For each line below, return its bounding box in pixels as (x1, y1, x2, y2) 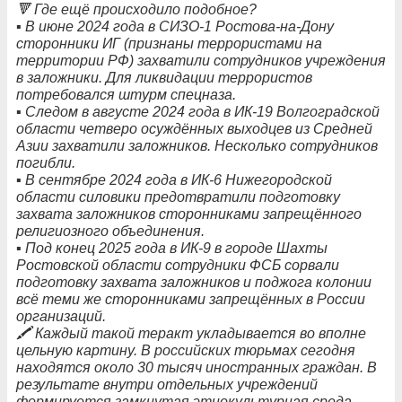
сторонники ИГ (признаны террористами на (16, 36, 322, 52)
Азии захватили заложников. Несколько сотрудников (16, 138, 378, 154)
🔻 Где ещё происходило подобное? (16, 2, 257, 18)
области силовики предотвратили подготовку (16, 189, 340, 205)
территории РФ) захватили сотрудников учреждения (16, 53, 386, 69)
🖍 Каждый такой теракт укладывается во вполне (16, 326, 366, 342)
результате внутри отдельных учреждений (16, 377, 318, 393)
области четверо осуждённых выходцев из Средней (16, 121, 372, 137)
